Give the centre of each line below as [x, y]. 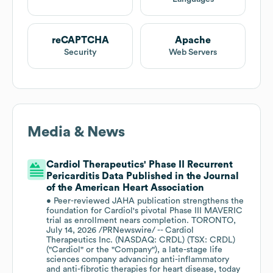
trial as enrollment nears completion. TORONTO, [141, 221]
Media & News [76, 133]
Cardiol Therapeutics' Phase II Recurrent [140, 165]
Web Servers [193, 53]
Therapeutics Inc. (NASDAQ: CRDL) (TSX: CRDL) [141, 240]
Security [80, 53]
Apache [193, 41]
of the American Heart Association [126, 188]
